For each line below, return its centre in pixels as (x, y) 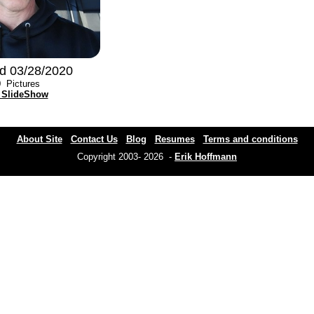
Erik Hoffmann (206, 157)
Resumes (175, 139)
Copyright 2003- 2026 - (126, 157)
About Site (39, 139)
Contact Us (94, 139)
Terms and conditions (250, 139)
